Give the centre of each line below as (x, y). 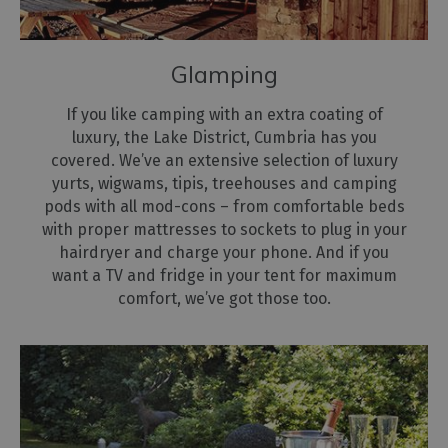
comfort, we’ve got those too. (224, 298)
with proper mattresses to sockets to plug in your (224, 229)
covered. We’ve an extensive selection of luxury (224, 160)
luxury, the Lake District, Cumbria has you (224, 137)
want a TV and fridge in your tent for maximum (224, 275)
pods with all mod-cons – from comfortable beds (224, 206)
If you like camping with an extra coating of (224, 114)
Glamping (224, 73)
